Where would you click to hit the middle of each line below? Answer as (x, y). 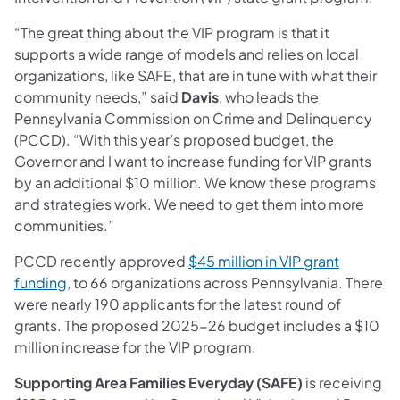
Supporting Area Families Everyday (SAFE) (158, 382)
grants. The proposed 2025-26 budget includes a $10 (197, 325)
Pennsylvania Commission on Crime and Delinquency (193, 118)
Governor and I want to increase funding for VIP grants (193, 161)
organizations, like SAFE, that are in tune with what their (196, 75)
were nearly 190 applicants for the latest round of (178, 304)
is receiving (342, 382)
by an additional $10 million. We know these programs (195, 182)
